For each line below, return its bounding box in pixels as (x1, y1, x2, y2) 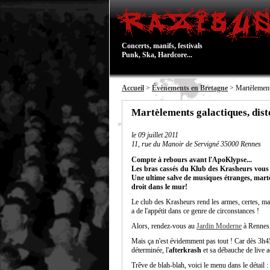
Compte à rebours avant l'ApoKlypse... (131, 155, 252, 164)
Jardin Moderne (196, 222, 242, 230)
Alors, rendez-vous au (131, 222, 196, 230)
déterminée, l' (131, 246, 169, 254)
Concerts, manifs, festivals (122, 42, 202, 50)
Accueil (122, 84, 144, 92)
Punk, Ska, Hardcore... (122, 51, 192, 59)
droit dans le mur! (131, 183, 187, 191)
